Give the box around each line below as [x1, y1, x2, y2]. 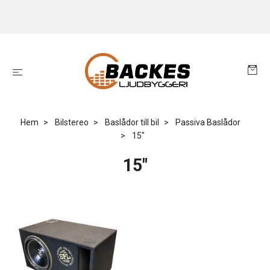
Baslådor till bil [104, 118, 159, 127]
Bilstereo [54, 118, 89, 127]
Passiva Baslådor [175, 118, 240, 127]
